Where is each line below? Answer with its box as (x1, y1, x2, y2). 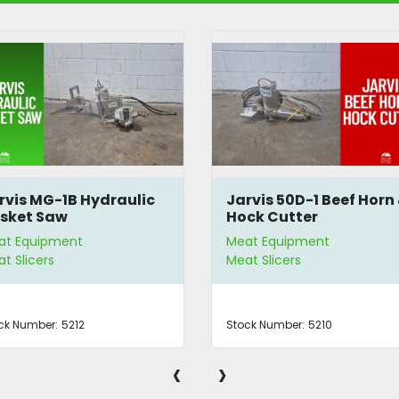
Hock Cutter (226, 206, 319, 227)
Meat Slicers (226, 251, 302, 269)
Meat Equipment (226, 232, 330, 250)
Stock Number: (226, 317, 305, 332)
